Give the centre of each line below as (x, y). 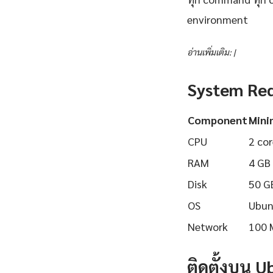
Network (208, 227)
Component (218, 120)
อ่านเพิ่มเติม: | (211, 52)
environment (218, 19)
